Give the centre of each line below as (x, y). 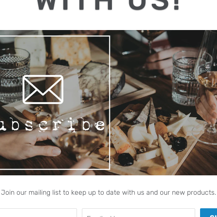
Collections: (166, 89)
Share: (159, 73)
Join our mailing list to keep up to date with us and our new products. (108, 193)
